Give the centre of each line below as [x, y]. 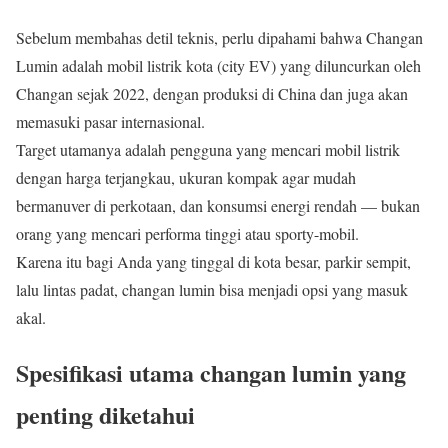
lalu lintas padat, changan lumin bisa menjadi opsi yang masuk [212, 289]
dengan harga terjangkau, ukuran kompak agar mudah [186, 177]
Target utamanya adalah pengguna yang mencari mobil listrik [208, 149]
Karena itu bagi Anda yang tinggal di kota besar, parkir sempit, [213, 261]
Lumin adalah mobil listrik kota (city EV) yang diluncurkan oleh [218, 65]
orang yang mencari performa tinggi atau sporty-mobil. [187, 233]
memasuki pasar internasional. [113, 121]
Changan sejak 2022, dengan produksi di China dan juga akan [212, 93]
